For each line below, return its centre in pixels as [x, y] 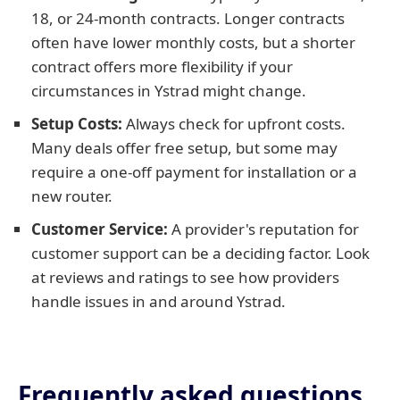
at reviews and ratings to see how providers [185, 277]
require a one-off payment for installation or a [194, 172]
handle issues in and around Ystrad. [158, 301]
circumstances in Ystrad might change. [169, 91]
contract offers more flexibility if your [162, 67]
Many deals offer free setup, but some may [184, 148]
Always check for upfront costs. [234, 124]
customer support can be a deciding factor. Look [200, 253]
